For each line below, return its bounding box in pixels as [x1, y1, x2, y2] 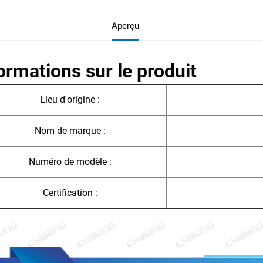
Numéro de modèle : [28, 156, 112, 167]
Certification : [42, 187, 97, 198]
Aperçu [111, 20, 139, 31]
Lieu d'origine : [40, 93, 100, 105]
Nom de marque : [34, 124, 106, 136]
